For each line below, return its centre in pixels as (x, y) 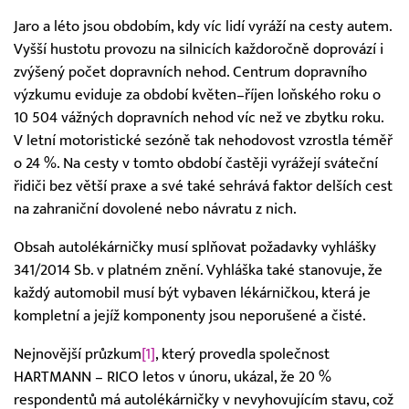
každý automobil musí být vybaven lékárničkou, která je (192, 293)
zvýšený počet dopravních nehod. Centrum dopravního (190, 73)
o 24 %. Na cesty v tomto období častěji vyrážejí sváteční (196, 164)
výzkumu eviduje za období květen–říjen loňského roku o (197, 95)
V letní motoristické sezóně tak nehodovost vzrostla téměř (203, 141)
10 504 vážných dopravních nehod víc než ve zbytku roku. (199, 118)
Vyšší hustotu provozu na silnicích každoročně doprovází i (199, 50)
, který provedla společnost (242, 354)
